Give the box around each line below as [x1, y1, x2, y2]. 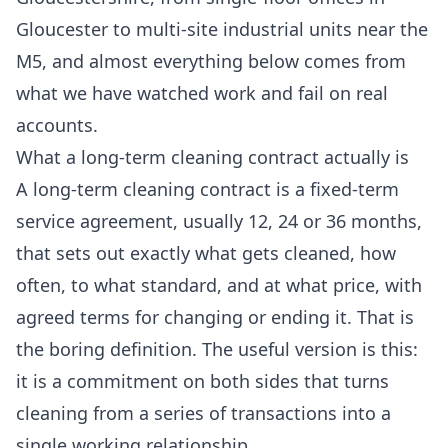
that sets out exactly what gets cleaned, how [16, 241, 396, 266]
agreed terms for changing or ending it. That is [16, 305, 414, 330]
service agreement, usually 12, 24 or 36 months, [16, 209, 422, 234]
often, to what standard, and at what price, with [16, 273, 422, 298]
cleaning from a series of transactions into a [16, 401, 391, 426]
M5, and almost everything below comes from [16, 49, 406, 74]
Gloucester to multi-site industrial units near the [16, 17, 428, 42]
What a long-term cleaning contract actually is [16, 145, 409, 170]
